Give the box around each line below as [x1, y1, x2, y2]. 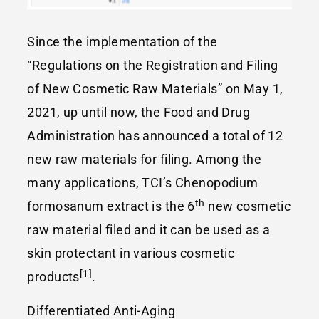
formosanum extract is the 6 [27, 199, 195, 214]
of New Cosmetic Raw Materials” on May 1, [27, 81, 283, 97]
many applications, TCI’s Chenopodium [27, 175, 258, 191]
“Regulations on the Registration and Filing [27, 58, 278, 73]
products [27, 269, 80, 285]
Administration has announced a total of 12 [27, 128, 283, 144]
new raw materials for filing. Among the [27, 152, 261, 167]
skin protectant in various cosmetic [27, 246, 235, 261]
